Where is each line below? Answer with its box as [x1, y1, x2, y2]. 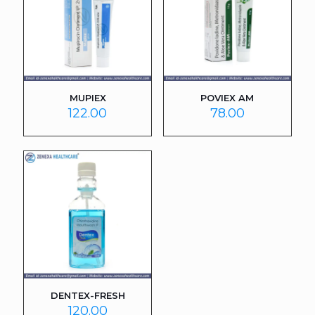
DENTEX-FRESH [50, 290, 125, 302]
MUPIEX [69, 91, 106, 103]
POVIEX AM [200, 91, 255, 103]
